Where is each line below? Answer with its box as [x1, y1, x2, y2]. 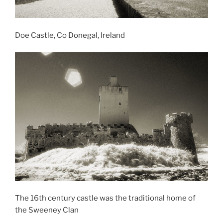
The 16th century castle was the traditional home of [15, 194, 196, 203]
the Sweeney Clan [15, 206, 79, 215]
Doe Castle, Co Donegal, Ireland [15, 30, 125, 40]
